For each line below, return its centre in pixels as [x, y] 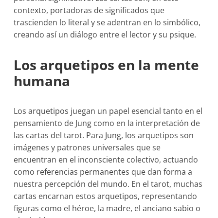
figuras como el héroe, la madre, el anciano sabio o [107, 209]
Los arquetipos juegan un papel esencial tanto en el [108, 111]
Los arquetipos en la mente [107, 65]
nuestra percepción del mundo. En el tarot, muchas [108, 184]
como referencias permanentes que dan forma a [103, 172]
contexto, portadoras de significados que [89, 10]
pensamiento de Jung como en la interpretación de [107, 123]
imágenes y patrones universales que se [87, 148]
